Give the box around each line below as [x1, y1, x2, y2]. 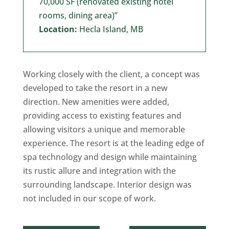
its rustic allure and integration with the [22, 165, 176, 176]
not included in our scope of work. [22, 192, 156, 204]
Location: [38, 23, 77, 35]
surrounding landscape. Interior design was [22, 178, 192, 190]
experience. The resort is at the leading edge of [22, 137, 204, 149]
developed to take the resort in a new [22, 82, 168, 94]
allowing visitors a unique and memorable [22, 123, 185, 135]
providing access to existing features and [22, 109, 181, 121]
